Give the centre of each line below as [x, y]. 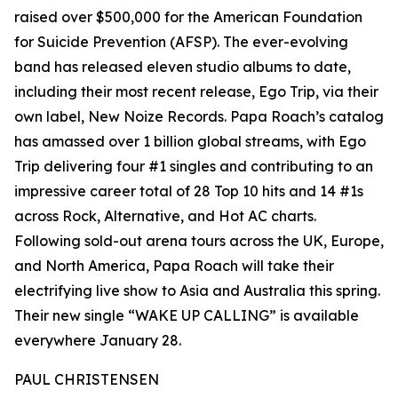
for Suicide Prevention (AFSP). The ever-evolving [181, 42]
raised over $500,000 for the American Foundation [188, 17]
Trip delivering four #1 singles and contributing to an [194, 167]
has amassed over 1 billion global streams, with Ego [190, 142]
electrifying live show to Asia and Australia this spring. [197, 291]
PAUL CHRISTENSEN [87, 380]
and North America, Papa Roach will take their [174, 266]
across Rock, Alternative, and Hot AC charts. [165, 216]
